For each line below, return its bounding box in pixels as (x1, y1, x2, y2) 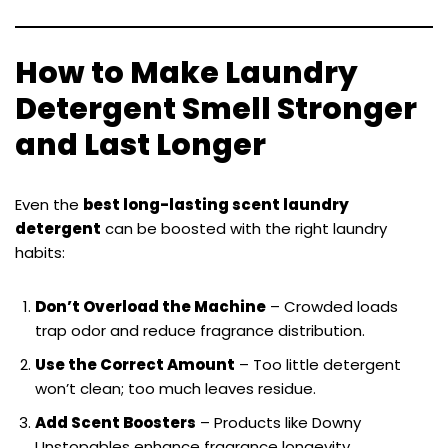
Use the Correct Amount (35, 354, 235, 376)
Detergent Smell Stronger (15, 88, 417, 131)
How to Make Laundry (15, 52, 358, 95)
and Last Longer (15, 124, 266, 167)
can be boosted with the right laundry (101, 218, 387, 240)
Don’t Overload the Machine (35, 296, 266, 318)
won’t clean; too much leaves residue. (35, 378, 316, 400)
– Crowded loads (266, 296, 398, 318)
